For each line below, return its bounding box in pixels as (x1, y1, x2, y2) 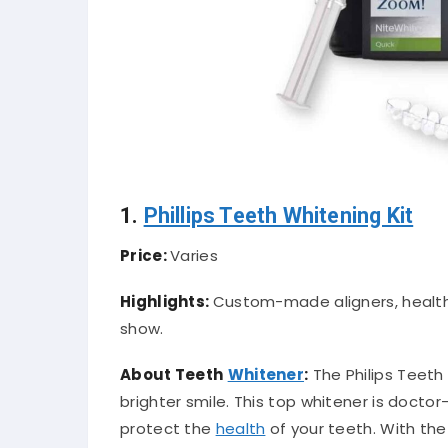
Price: (120, 244, 171, 266)
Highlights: (120, 291, 213, 313)
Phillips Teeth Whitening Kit (143, 202, 414, 228)
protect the (120, 418, 216, 440)
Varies (170, 244, 218, 266)
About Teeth (120, 364, 224, 386)
